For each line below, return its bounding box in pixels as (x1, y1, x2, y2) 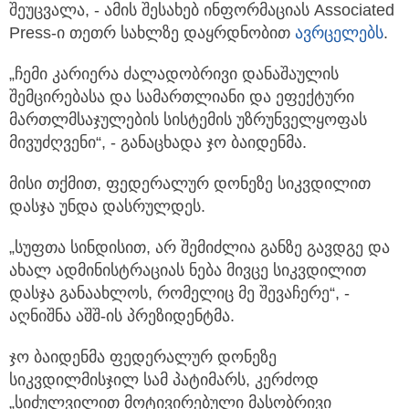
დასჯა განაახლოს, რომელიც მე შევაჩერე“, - (9, 284, 350, 303)
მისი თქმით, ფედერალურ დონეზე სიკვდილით (9, 174, 371, 194)
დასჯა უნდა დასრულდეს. (9, 197, 205, 216)
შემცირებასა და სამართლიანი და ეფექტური (9, 88, 354, 107)
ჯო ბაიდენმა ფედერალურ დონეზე (9, 348, 277, 367)
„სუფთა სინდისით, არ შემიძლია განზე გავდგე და (9, 238, 390, 257)
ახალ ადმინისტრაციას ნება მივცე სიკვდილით (9, 261, 366, 280)
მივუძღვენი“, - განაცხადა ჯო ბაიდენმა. (9, 133, 307, 152)
